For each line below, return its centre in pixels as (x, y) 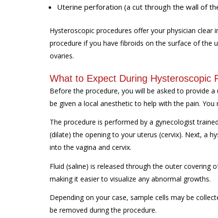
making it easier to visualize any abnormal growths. (130, 179)
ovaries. (62, 55)
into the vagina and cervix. (91, 147)
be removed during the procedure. (103, 210)
